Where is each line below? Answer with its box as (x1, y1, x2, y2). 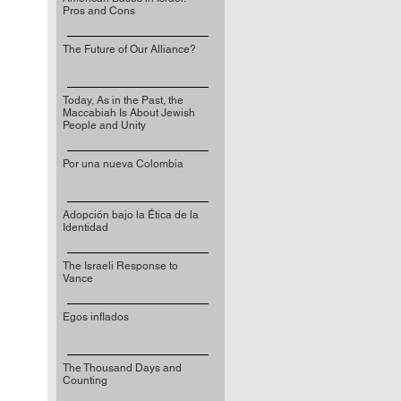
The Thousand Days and (62, 362, 182, 374)
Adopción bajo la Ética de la (62, 209, 199, 221)
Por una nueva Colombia (62, 158, 183, 170)
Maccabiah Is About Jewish (62, 107, 195, 119)
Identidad (62, 221, 108, 234)
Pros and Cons (62, 4, 135, 17)
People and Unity (62, 119, 146, 132)
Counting (62, 374, 107, 387)
